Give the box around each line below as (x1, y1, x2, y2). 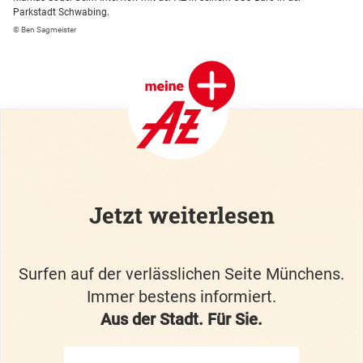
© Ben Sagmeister (13, 25, 76, 35)
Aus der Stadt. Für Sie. (100, 310, 263, 330)
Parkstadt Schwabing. (13, 6, 109, 19)
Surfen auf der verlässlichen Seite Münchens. (19, 264, 344, 284)
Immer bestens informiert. (87, 287, 276, 307)
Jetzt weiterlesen (88, 200, 275, 231)
